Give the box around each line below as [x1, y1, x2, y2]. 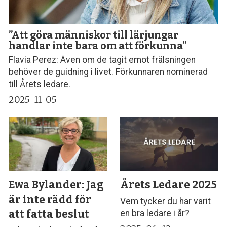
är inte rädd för [9, 193, 92, 206]
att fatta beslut [9, 207, 90, 221]
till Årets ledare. [9, 79, 71, 90]
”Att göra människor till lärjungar [9, 29, 179, 42]
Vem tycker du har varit [120, 196, 211, 207]
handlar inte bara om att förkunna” [9, 40, 187, 52]
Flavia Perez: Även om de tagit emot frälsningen [9, 55, 196, 65]
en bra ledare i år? [120, 208, 190, 219]
